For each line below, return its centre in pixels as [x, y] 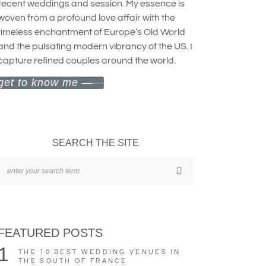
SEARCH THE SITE [96, 142]
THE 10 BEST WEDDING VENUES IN [100, 252]
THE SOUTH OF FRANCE [73, 261]
